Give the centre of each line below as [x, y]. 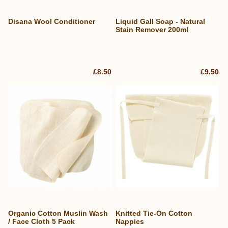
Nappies [130, 221]
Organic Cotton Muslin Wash [58, 213]
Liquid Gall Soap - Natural [161, 22]
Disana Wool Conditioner [52, 22]
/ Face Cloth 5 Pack [41, 221]
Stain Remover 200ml [152, 30]
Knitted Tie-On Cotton [154, 213]
